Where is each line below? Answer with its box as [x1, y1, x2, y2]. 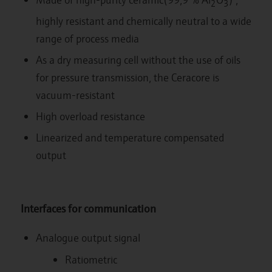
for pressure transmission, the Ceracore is [35, 70, 219, 85]
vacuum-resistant [35, 87, 115, 103]
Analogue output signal [35, 229, 140, 245]
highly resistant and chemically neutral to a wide [35, 13, 251, 29]
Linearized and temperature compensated [35, 130, 224, 145]
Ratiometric [64, 251, 117, 267]
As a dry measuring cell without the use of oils [35, 52, 240, 67]
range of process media [35, 31, 139, 46]
